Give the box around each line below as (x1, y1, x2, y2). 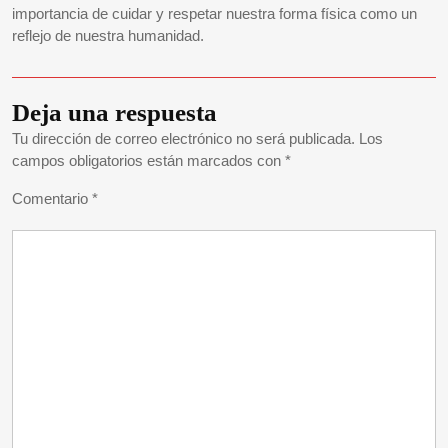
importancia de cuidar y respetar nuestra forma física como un (12, 4, 417, 22)
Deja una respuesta (12, 98, 217, 126)
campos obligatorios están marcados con (12, 151, 285, 169)
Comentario (12, 189, 92, 207)
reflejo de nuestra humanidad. (12, 26, 204, 44)
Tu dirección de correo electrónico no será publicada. (12, 129, 355, 147)
